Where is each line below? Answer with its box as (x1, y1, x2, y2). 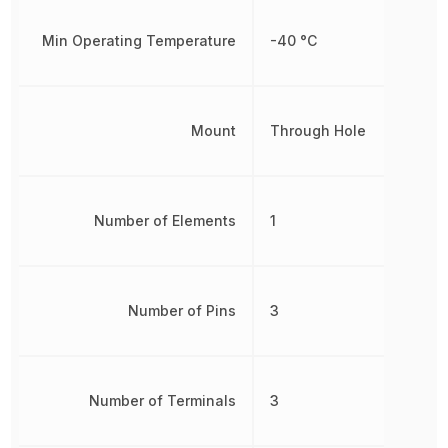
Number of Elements (93, 212, 236, 229)
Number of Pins (127, 302, 236, 319)
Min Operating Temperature (41, 32, 236, 49)
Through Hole (269, 122, 366, 139)
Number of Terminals (88, 392, 236, 409)
